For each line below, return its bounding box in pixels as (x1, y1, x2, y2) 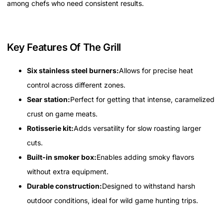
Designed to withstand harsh (102, 182, 195, 191)
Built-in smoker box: (27, 153, 97, 162)
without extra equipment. (27, 167, 109, 176)
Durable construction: (27, 182, 102, 191)
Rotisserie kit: (27, 124, 74, 133)
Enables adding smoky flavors (97, 153, 194, 162)
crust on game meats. (27, 110, 98, 118)
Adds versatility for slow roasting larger (74, 124, 201, 133)
